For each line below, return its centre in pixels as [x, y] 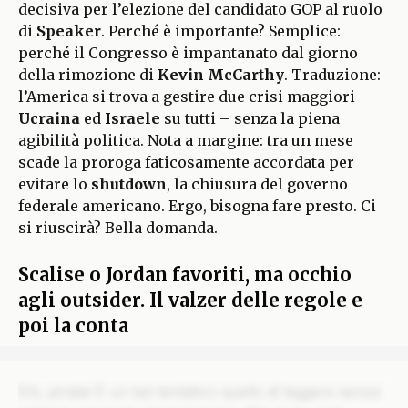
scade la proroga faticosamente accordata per [186, 162]
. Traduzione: [332, 75]
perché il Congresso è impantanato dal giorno [188, 53]
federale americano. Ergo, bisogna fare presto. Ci [197, 206]
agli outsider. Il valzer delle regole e [190, 300]
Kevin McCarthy [221, 75]
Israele [134, 118]
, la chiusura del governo [257, 184]
